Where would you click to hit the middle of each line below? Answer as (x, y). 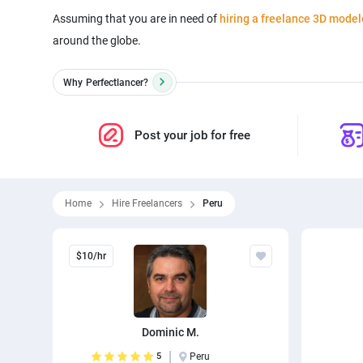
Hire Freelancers (147, 203)
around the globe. (96, 41)
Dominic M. (170, 332)
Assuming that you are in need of (136, 19)
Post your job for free (193, 135)
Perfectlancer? (117, 82)
